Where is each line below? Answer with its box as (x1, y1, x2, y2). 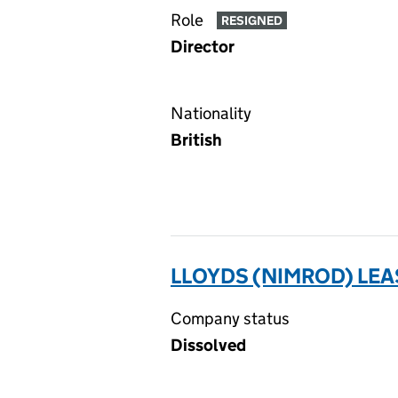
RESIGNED (220, 12, 283, 29)
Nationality (171, 103, 251, 123)
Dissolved (171, 335, 246, 355)
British (171, 130, 222, 150)
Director (171, 36, 235, 57)
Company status (171, 308, 290, 329)
